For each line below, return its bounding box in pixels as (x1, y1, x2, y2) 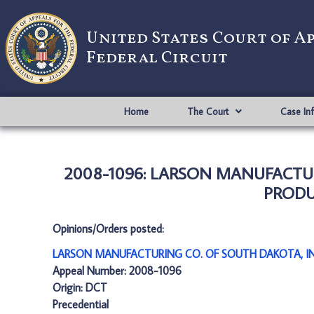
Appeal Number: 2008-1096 (53, 264, 182, 278)
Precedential (53, 297, 109, 311)
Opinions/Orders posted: (53, 221, 164, 235)
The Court (186, 105, 228, 118)
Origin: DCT (53, 280, 107, 294)
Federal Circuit (86, 46, 228, 70)
